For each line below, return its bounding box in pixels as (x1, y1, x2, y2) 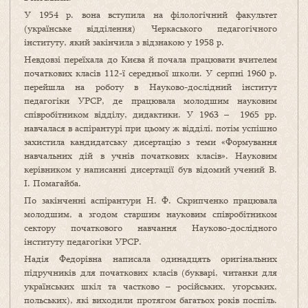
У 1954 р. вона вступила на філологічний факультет (24, 8, 277, 21)
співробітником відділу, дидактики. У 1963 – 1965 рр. (24, 108, 277, 121)
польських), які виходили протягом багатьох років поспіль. (24, 294, 277, 307)
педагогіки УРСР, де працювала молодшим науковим (24, 94, 277, 107)
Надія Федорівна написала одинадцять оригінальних (24, 252, 277, 265)
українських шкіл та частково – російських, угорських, (24, 280, 277, 293)
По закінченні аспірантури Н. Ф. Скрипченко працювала (24, 194, 277, 207)
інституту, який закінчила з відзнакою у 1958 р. (24, 36, 224, 49)
